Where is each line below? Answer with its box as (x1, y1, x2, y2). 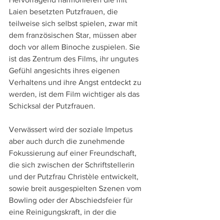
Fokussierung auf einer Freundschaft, (9, 148, 138, 157)
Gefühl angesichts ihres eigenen (9, 66, 122, 75)
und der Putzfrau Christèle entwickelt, (9, 172, 140, 181)
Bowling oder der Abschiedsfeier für (9, 195, 135, 204)
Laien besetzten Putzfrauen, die (9, 7, 120, 16)
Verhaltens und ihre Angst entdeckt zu (9, 78, 143, 86)
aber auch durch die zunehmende (9, 137, 127, 145)
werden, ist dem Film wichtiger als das (9, 89, 141, 98)
